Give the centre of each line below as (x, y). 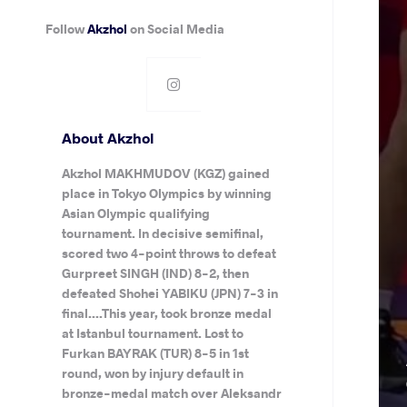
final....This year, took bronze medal (166, 313)
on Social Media (176, 29)
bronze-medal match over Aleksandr (171, 393)
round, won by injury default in (152, 373)
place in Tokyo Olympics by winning (166, 193)
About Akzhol (107, 138)
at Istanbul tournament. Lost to (152, 333)
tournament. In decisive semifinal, (162, 233)
